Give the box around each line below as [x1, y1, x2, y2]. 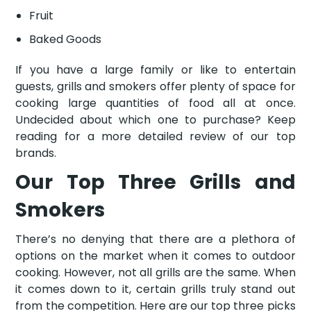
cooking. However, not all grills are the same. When [15, 264, 296, 280]
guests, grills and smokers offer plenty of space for [15, 78, 296, 94]
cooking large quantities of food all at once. [15, 94, 296, 111]
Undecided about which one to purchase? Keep [15, 111, 296, 128]
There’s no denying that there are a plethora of [15, 230, 296, 247]
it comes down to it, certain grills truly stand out [15, 280, 296, 297]
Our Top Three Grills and [15, 168, 296, 196]
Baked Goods [29, 31, 102, 47]
